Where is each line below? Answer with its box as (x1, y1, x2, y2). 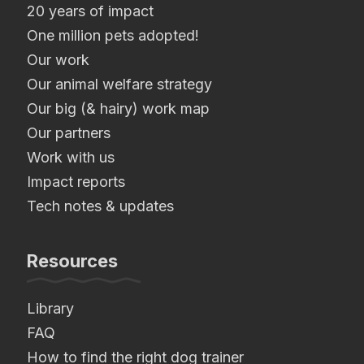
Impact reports (27, 173, 125, 191)
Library (27, 300, 74, 318)
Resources (27, 250, 118, 272)
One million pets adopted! (27, 27, 199, 45)
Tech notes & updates (27, 197, 174, 215)
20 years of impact (27, 2, 154, 20)
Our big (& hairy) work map (27, 100, 210, 118)
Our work (27, 51, 89, 69)
